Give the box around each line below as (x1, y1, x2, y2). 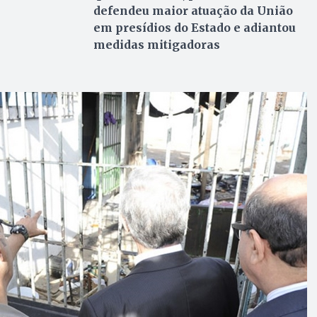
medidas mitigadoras (93, 37, 220, 52)
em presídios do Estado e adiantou (93, 20, 296, 35)
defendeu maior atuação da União (93, 3, 293, 18)
